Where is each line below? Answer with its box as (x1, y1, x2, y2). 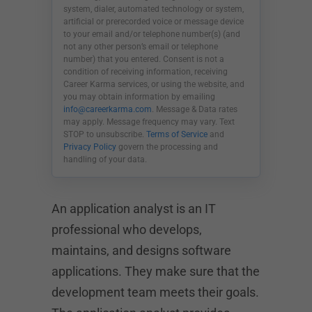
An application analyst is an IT (52, 201, 216, 216)
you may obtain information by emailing (63, 92, 215, 102)
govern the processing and (118, 142, 218, 152)
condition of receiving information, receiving (63, 67, 228, 77)
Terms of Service (146, 130, 210, 139)
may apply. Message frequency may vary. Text (63, 117, 235, 127)
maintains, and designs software (52, 243, 231, 258)
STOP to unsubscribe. (63, 130, 146, 139)
